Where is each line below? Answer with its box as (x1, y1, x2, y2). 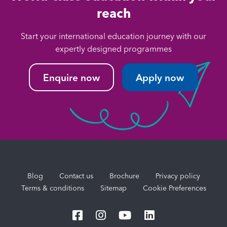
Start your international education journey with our (21, 31, 206, 42)
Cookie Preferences (142, 183, 206, 193)
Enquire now (43, 71, 100, 84)
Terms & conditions (21, 183, 84, 193)
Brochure (109, 171, 139, 180)
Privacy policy (155, 171, 200, 180)
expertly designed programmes (55, 44, 172, 54)
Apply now (136, 71, 184, 84)
